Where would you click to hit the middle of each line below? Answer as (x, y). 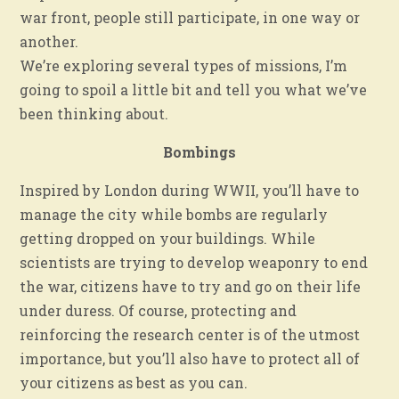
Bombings (199, 151)
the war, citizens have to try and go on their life (191, 286)
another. (49, 41)
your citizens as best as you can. (134, 382)
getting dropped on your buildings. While (168, 238)
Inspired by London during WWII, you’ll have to (190, 190)
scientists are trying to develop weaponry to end (194, 262)
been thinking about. (94, 113)
